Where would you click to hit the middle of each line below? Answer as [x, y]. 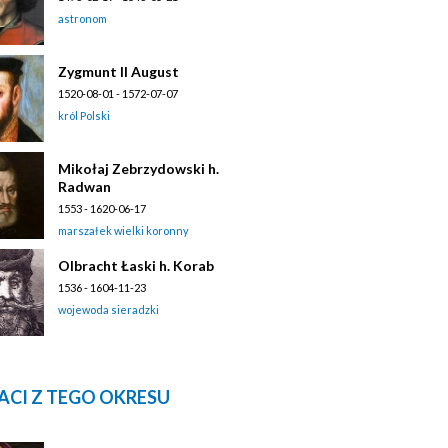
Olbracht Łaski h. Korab [136, 265]
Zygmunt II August [118, 71]
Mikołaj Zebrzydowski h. [138, 168]
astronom [82, 18]
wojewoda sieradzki [108, 309]
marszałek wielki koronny [123, 230]
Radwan [84, 186]
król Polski [84, 115]
